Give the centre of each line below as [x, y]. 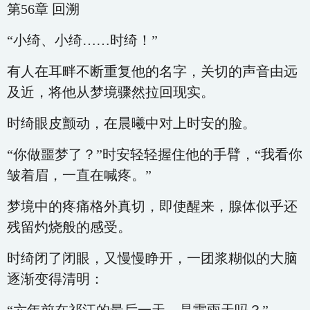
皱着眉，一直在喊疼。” [79, 175]
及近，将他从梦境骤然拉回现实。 [111, 92]
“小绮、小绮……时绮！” [82, 40]
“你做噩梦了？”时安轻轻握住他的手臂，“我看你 [155, 154]
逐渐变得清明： [55, 279]
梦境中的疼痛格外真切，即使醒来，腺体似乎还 [152, 206]
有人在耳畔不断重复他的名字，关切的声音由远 [152, 71]
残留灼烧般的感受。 [69, 227]
